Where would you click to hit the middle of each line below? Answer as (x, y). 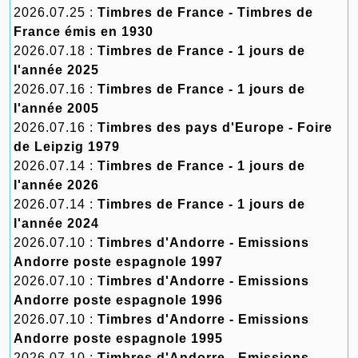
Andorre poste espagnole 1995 (118, 338)
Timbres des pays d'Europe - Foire (215, 127)
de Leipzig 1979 (67, 147)
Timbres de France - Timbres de (205, 12)
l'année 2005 (56, 108)
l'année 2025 (56, 70)
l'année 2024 (56, 223)
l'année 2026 (56, 185)
